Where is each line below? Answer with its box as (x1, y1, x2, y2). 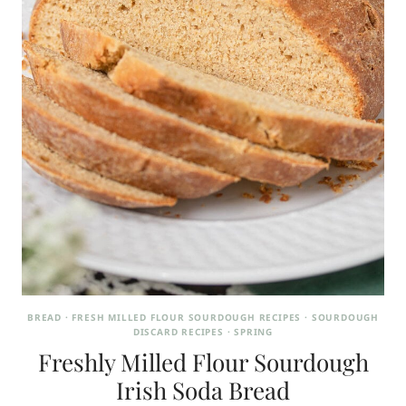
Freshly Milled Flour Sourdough (37, 345, 369, 378)
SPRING (234, 324, 274, 338)
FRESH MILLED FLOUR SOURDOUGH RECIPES (72, 310, 302, 324)
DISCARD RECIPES (132, 324, 224, 338)
